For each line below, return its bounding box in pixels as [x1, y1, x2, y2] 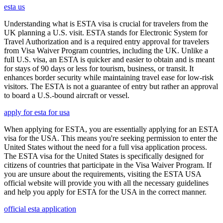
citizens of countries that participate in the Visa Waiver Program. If [4, 160, 212, 169]
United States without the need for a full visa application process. [4, 142, 207, 151]
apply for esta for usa [4, 108, 70, 116]
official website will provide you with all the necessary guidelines [4, 178, 209, 187]
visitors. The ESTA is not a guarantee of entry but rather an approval [4, 82, 218, 91]
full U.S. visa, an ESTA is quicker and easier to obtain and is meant [4, 55, 215, 64]
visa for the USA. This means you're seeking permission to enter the [4, 133, 217, 142]
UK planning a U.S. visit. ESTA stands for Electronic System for [4, 28, 208, 37]
